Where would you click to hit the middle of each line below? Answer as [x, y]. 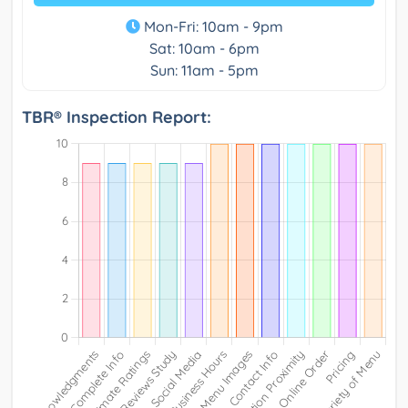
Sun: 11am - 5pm [204, 70]
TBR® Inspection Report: [117, 117]
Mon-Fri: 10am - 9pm [211, 26]
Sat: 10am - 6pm [204, 48]
